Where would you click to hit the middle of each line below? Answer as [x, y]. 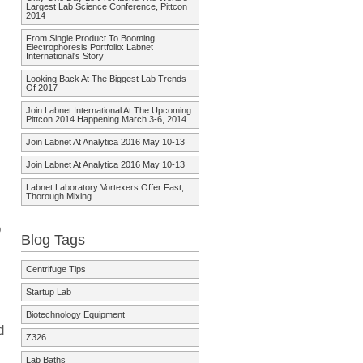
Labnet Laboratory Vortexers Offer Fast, [105, 188]
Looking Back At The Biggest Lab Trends [106, 79]
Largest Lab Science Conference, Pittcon [107, 7]
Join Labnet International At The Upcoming [109, 111]
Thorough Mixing [59, 196]
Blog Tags [53, 239]
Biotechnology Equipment [75, 314]
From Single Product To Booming [90, 38]
